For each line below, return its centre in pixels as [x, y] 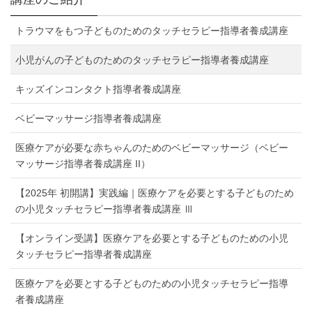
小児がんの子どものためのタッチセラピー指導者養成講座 [142, 60]
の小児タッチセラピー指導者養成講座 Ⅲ [104, 209]
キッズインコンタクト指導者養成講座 [98, 89]
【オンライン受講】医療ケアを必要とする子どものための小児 [152, 238]
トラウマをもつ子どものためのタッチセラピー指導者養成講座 [152, 30]
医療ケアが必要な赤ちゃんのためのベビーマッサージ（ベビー [152, 147]
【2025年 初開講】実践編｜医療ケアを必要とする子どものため [155, 193]
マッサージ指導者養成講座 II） [83, 163]
